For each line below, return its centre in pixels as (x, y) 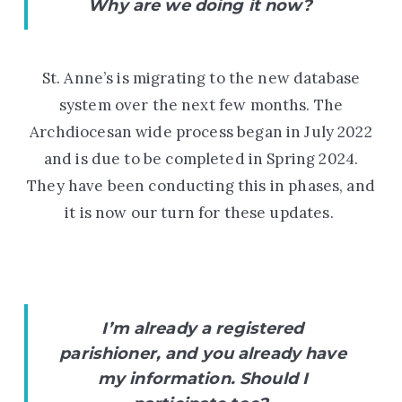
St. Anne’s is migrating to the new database (201, 78)
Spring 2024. (313, 158)
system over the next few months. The (201, 105)
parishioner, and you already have (203, 353)
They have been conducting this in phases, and (201, 185)
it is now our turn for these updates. (199, 212)
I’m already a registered (203, 328)
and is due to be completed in (153, 158)
